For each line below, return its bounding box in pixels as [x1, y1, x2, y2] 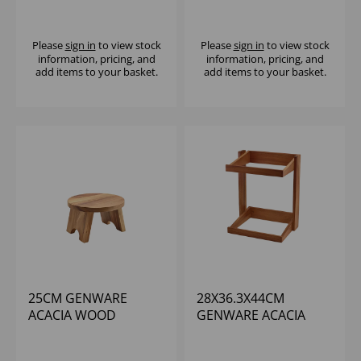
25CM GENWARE [28, 289, 127, 308]
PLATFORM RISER [197, 3, 299, 22]
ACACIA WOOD [28, 306, 116, 325]
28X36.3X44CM [197, 289, 284, 308]
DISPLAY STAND [28, 3, 123, 22]
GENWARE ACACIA [197, 306, 305, 325]
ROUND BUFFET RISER [28, 323, 160, 342]
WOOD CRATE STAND [197, 323, 325, 342]
